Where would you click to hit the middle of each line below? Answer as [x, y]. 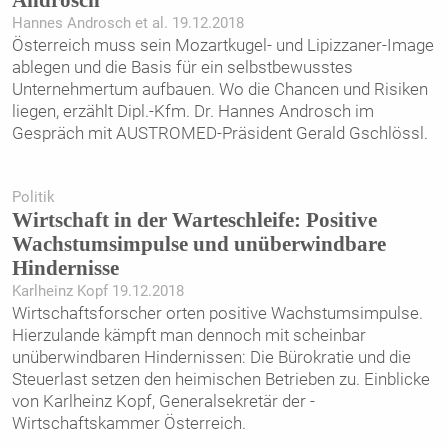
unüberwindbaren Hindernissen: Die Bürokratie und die [211, 357]
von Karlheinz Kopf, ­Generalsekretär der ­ [163, 401]
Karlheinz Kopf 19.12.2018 [97, 291]
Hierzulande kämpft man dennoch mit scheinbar [188, 335]
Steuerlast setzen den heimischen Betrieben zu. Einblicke [220, 379]
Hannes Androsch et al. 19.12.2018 [127, 22]
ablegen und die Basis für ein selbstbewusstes [182, 66]
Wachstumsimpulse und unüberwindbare [198, 244]
